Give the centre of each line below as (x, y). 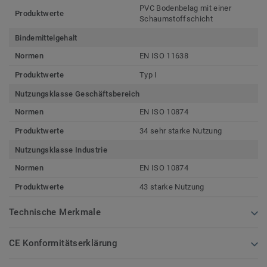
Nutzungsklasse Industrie (61, 150)
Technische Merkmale (55, 212)
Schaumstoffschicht (176, 18)
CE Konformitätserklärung (63, 243)
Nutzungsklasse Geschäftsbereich (77, 94)
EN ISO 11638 (164, 55)
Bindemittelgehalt (46, 38)
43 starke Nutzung (172, 187)
